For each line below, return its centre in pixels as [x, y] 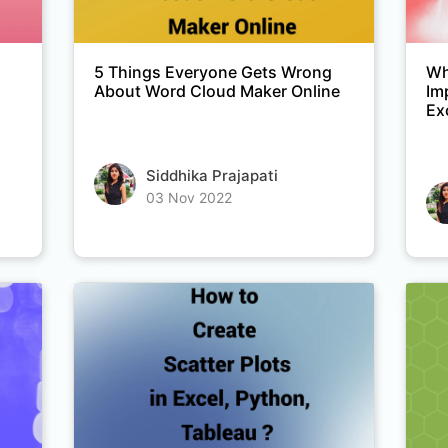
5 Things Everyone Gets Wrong [212, 72]
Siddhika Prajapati [211, 176]
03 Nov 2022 [188, 198]
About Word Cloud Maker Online [216, 91]
